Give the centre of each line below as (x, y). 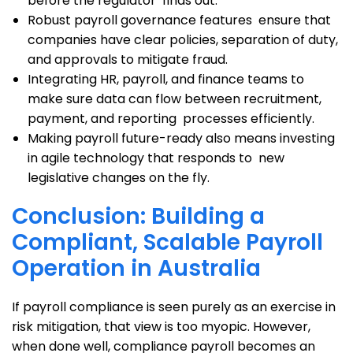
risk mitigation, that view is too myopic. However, (161, 327)
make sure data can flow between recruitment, (175, 99)
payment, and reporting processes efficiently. (171, 119)
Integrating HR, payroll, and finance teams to (166, 79)
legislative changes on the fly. (119, 178)
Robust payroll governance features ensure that (179, 20)
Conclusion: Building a (138, 216)
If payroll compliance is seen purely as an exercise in (174, 307)
